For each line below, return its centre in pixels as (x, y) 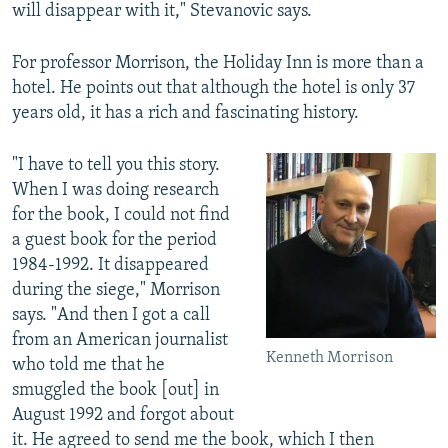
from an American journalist (120, 341)
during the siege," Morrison (116, 291)
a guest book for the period (114, 241)
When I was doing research (115, 191)
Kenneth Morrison (330, 358)
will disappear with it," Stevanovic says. (162, 12)
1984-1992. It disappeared (110, 266)
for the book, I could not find (121, 216)
